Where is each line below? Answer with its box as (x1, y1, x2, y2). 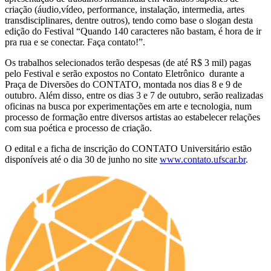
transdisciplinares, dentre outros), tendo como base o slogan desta (5, 15, 253, 25)
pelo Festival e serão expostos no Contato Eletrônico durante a (5, 68, 244, 79)
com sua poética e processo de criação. (5, 122, 152, 133)
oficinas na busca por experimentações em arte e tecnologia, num (5, 100, 252, 111)
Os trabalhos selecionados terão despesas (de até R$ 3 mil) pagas (5, 57, 251, 68)
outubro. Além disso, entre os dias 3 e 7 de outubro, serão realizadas (5, 90, 263, 100)
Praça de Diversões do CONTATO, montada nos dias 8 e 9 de (5, 79, 242, 90)
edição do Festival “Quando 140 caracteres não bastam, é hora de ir (5, 25, 261, 36)
